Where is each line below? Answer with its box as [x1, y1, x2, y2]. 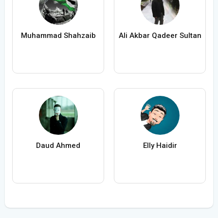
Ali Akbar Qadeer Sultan [118, 31, 201, 40]
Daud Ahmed [36, 141, 80, 150]
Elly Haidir [143, 141, 177, 150]
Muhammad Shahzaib [20, 31, 96, 40]
